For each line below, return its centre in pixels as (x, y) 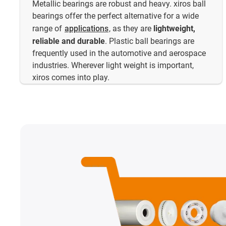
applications (87, 29)
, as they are (131, 29)
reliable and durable (69, 41)
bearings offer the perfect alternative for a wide (116, 16)
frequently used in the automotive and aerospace (119, 53)
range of (48, 29)
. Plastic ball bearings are (150, 41)
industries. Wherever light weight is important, (113, 66)
